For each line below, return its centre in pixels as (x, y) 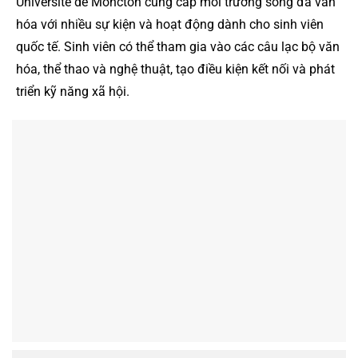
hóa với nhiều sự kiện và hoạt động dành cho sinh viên (170, 24)
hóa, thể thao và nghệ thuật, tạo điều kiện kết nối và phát (175, 69)
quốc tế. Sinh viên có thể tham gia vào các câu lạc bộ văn (178, 46)
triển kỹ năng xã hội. (73, 91)
